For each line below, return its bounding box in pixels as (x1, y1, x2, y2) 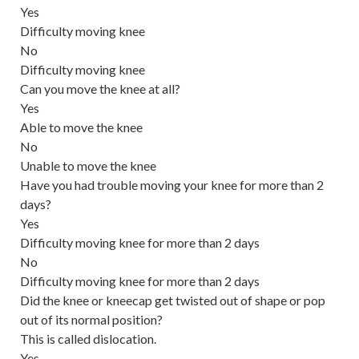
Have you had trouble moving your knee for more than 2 (20, 176, 324, 192)
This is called (20, 330, 93, 346)
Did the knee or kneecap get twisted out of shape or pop (20, 292, 325, 308)
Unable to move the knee (20, 157, 156, 173)
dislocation (93, 330, 154, 346)
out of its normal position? (20, 311, 163, 327)
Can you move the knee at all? (20, 80, 180, 96)
